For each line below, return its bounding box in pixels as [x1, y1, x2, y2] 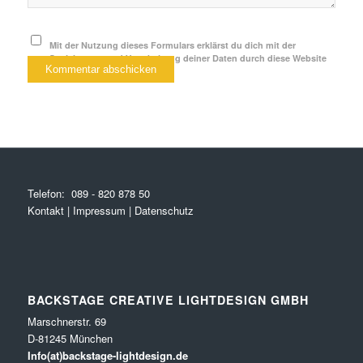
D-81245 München [27, 330, 113, 346]
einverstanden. [49, 65, 116, 78]
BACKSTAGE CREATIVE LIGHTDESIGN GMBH [27, 291, 309, 308]
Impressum [72, 203, 126, 219]
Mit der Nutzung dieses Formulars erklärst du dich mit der [49, 39, 297, 52]
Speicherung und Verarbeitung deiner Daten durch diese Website [49, 52, 327, 65]
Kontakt [27, 203, 64, 219]
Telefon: [27, 186, 68, 202]
